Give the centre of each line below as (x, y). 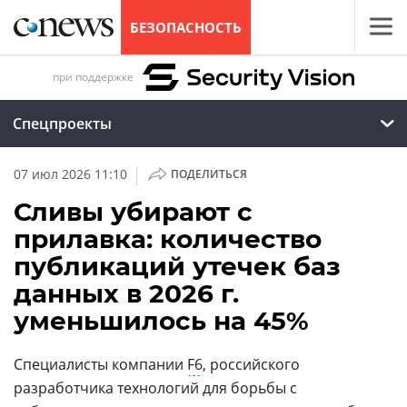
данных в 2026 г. (126, 293)
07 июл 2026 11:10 (70, 174)
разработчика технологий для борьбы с (155, 388)
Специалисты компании (100, 364)
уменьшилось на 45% (161, 321)
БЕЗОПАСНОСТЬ (186, 27)
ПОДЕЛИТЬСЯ (208, 174)
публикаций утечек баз (177, 266)
